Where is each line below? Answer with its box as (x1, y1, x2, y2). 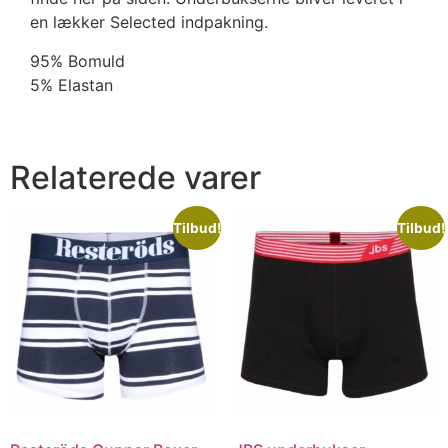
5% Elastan (30, 74, 113, 95)
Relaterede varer (10, 157, 261, 197)
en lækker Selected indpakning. (30, 12, 268, 33)
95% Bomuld (30, 50, 125, 71)
